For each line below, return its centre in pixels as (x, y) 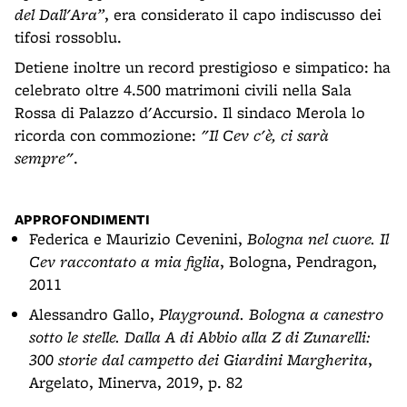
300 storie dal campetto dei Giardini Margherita (199, 359)
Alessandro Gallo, (94, 314)
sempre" (44, 158)
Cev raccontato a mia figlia (124, 261)
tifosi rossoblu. (68, 37)
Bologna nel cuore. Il (318, 238)
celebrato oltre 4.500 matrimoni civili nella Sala (183, 89)
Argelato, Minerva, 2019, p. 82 (136, 382)
